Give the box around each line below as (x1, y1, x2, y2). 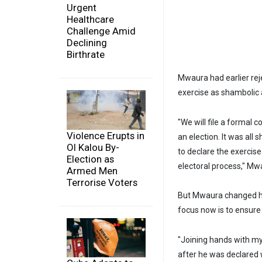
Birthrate (67, 49, 105, 61)
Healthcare (67, 13, 114, 26)
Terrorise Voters (67, 176, 137, 188)
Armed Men (67, 164, 118, 177)
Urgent (67, 2, 96, 14)
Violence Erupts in (67, 129, 144, 142)
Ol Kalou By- (67, 141, 119, 153)
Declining (67, 37, 107, 49)
